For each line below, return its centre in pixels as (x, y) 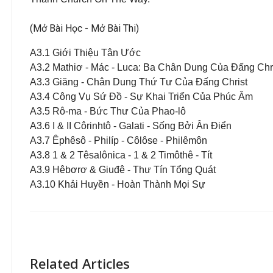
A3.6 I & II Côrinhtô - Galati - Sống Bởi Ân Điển (131, 126)
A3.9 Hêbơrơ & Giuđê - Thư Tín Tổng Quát (123, 170)
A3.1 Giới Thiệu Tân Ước (85, 53)
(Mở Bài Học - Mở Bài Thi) (84, 28)
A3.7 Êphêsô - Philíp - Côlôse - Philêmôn (119, 140)
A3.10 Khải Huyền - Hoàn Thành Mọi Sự (118, 184)
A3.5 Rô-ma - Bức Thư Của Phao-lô (108, 111)
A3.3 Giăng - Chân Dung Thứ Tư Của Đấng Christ (139, 82)
